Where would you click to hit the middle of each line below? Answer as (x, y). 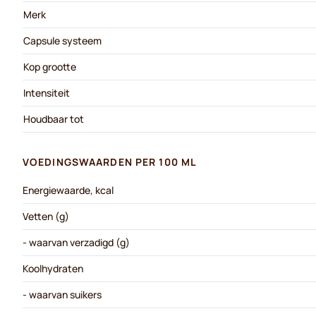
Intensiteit (47, 93)
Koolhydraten (53, 268)
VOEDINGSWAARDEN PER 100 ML (110, 162)
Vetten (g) (46, 216)
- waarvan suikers (62, 294)
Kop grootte (50, 67)
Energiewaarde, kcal (68, 190)
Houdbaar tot (54, 119)
